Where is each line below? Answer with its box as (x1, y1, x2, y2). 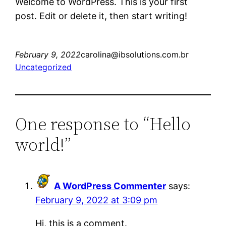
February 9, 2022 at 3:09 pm (35, 194, 158, 205)
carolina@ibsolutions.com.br (81, 49, 189, 60)
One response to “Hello (15, 111, 191, 136)
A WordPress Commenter (54, 180, 166, 191)
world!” (15, 132, 72, 157)
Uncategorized (15, 62, 72, 72)
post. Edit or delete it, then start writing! (15, 10, 188, 21)
